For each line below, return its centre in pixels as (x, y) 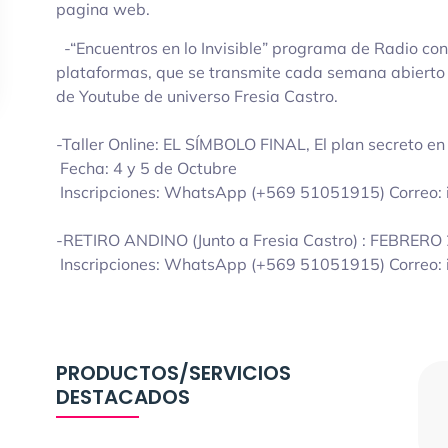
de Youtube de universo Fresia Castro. (197, 96)
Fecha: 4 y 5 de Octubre (148, 168)
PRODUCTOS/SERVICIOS (173, 373)
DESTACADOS (123, 397)
